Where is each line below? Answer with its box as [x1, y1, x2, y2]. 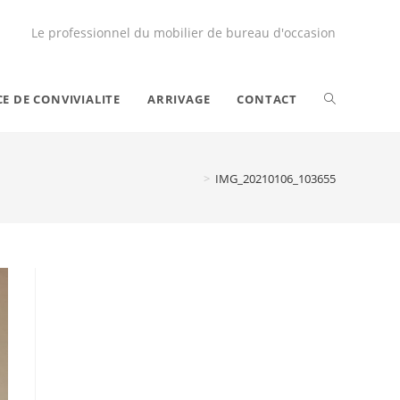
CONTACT [237, 91, 297, 107]
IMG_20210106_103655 [215, 170, 336, 187]
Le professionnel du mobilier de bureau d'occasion [31, 24, 336, 41]
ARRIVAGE [146, 91, 211, 107]
